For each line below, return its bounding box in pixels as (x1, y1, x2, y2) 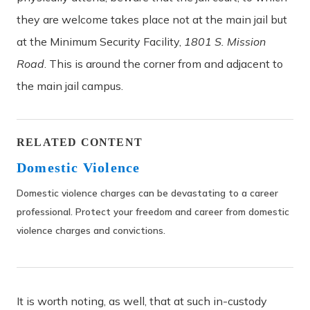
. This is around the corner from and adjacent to (44, 56, 283, 71)
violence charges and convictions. (17, 224, 165, 236)
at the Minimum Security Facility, (17, 34, 184, 48)
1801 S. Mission (184, 34, 266, 48)
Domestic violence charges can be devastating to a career (17, 186, 278, 199)
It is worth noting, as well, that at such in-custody (17, 293, 267, 308)
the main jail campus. (17, 78, 123, 93)
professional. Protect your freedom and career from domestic (17, 205, 289, 217)
